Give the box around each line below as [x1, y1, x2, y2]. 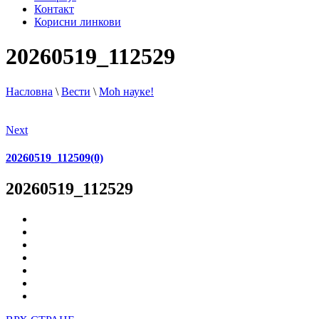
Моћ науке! [99, 85, 154, 98]
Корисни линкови [34, 16, 121, 28]
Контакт [34, 3, 74, 15]
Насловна [6, 85, 53, 98]
